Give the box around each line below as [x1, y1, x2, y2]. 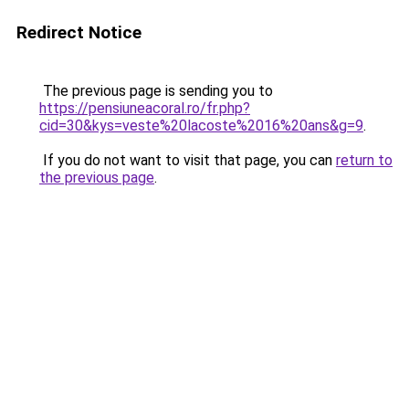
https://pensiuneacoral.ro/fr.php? [39, 100, 250, 117]
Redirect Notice [16, 22, 142, 43]
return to [336, 152, 393, 169]
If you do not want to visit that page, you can [39, 152, 336, 169]
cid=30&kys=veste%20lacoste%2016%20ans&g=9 [39, 117, 363, 134]
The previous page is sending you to [39, 82, 273, 100]
